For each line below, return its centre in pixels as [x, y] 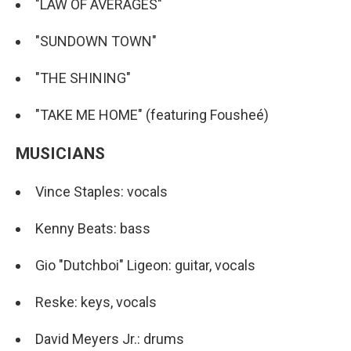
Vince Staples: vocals [101, 191]
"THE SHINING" [83, 78]
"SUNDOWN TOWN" [96, 41]
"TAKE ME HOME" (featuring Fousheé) [152, 114]
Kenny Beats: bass [93, 228]
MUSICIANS [60, 153]
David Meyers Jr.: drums [110, 338]
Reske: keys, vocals [96, 302]
